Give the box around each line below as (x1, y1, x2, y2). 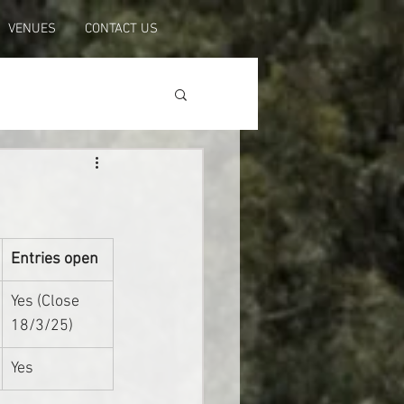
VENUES (8, 21, 56, 37)
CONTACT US (84, 21, 158, 37)
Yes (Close (11, 292, 83, 311)
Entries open (11, 250, 98, 269)
